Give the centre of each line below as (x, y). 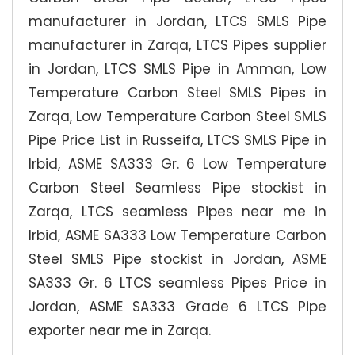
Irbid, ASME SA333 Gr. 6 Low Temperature (177, 164)
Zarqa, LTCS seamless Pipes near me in (177, 211)
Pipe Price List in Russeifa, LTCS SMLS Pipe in (177, 140)
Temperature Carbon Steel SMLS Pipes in (177, 92)
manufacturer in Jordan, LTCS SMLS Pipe (177, 21)
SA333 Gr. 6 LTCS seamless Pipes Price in (177, 282)
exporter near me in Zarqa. (120, 330)
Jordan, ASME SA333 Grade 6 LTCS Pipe (177, 306)
